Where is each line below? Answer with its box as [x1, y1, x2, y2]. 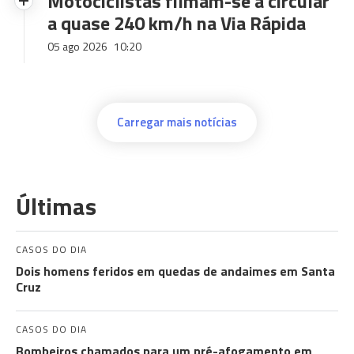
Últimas [16, 188, 96, 224]
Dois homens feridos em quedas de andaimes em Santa [16, 262, 335, 281]
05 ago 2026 [47, 38, 110, 55]
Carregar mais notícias [117, 113, 237, 131]
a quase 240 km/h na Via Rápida [47, 9, 306, 37]
